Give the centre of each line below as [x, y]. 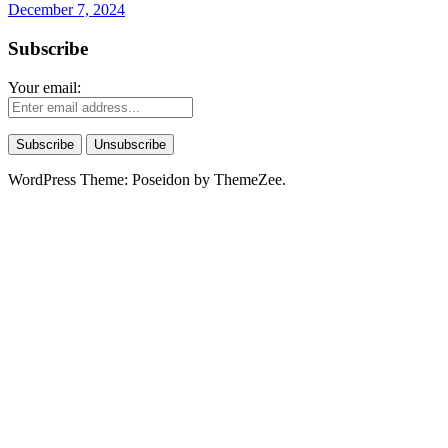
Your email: [44, 87]
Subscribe [48, 48]
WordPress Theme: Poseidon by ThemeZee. [147, 179]
